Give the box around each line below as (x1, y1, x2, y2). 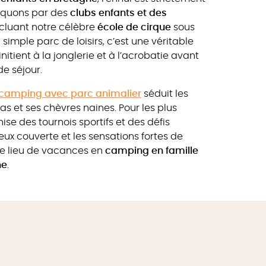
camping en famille (105, 146, 198, 156)
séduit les (141, 89, 188, 99)
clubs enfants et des (70, 8, 167, 18)
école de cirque (95, 23, 171, 32)
